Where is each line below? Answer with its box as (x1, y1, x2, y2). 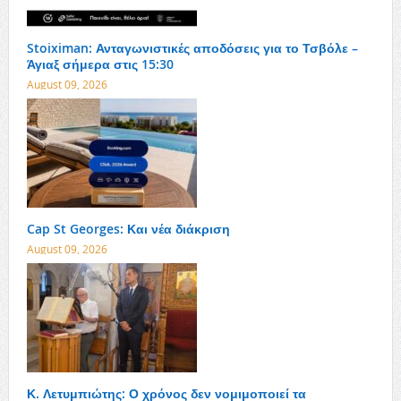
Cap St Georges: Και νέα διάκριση (26, 220, 230, 238)
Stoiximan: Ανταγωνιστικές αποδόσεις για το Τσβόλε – (26, 39, 358, 57)
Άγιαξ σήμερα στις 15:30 (26, 55, 174, 73)
